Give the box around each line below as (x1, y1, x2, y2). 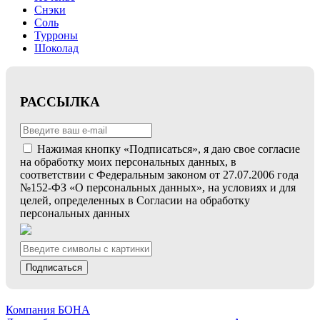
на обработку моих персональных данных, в (20, 156, 236, 169)
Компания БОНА (6, 304, 90, 316)
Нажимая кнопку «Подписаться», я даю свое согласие (37, 143, 300, 156)
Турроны (34, 29, 78, 41)
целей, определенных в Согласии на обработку (20, 194, 250, 207)
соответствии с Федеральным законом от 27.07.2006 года (20, 169, 299, 181)
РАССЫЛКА (20, 94, 100, 109)
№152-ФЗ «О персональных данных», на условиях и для (20, 181, 296, 194)
